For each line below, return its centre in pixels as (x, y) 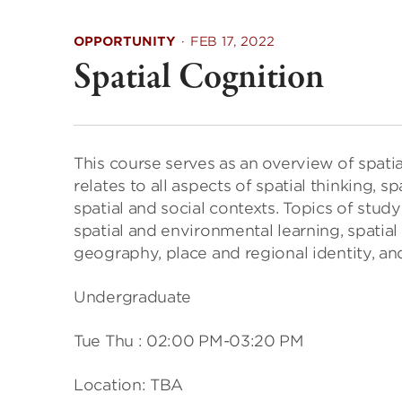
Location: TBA (129, 385)
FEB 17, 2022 (232, 41)
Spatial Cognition (199, 78)
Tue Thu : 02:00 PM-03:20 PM (189, 341)
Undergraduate (133, 297)
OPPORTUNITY (125, 41)
